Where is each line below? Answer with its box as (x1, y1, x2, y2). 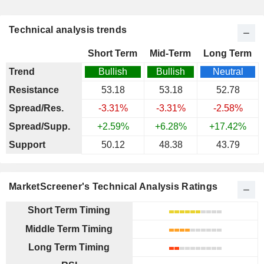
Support (9, 140, 45, 150)
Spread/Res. (9, 103, 64, 113)
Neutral (212, 67, 243, 77)
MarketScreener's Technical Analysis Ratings (9, 181, 218, 192)
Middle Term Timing (25, 224, 113, 234)
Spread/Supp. (9, 121, 70, 131)
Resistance (9, 85, 59, 95)
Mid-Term (150, 48, 191, 58)
